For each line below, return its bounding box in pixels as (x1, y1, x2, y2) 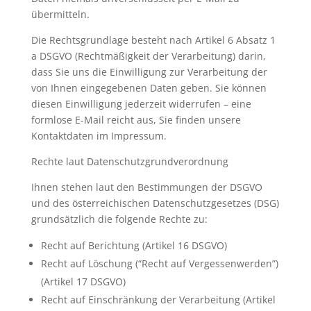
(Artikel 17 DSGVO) (40, 275, 126, 288)
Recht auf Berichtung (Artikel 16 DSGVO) (40, 239, 227, 252)
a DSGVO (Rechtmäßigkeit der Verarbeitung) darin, (31, 49, 266, 62)
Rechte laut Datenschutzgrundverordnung (31, 155, 228, 168)
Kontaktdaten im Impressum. (31, 129, 167, 142)
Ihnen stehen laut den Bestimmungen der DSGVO (31, 180, 262, 194)
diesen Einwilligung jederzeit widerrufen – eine (31, 97, 251, 110)
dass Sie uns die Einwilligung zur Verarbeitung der (31, 65, 267, 78)
